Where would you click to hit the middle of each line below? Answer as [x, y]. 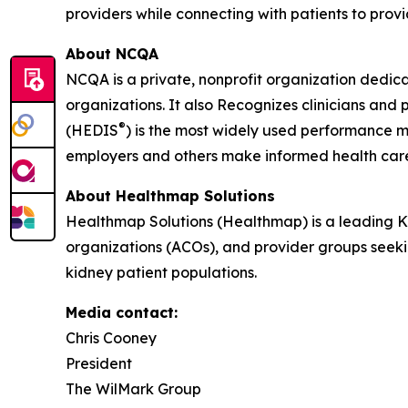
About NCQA [112, 53]
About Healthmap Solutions [170, 195]
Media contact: [122, 312]
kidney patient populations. [161, 272]
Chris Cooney [111, 337]
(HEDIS [92, 130]
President [99, 363]
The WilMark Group [133, 388]
